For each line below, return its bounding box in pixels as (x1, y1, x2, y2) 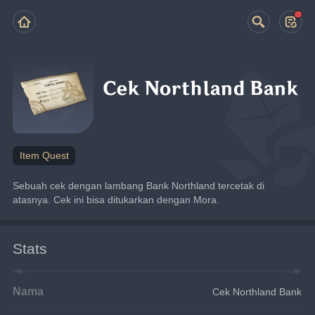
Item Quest (19, 150, 69, 161)
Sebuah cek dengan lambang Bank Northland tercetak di (13, 179, 265, 191)
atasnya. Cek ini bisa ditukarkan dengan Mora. (13, 193, 220, 205)
